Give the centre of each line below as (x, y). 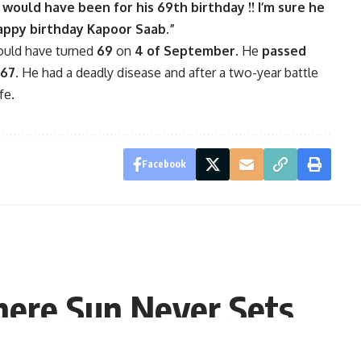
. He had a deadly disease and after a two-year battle (167, 73)
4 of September (185, 51)
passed (282, 51)
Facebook (164, 164)
